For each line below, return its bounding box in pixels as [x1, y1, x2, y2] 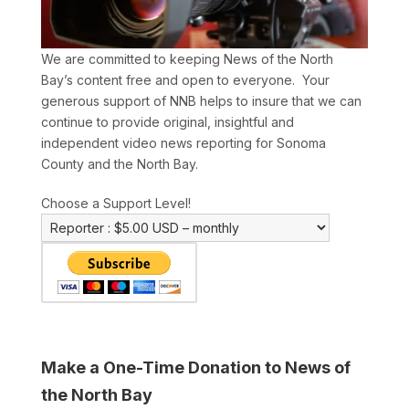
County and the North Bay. [40, 156, 198, 173]
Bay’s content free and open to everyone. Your [40, 72, 330, 89]
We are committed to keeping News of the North [40, 51, 333, 68]
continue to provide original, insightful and [40, 114, 294, 131]
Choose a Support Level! [40, 195, 191, 212]
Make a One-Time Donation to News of [40, 358, 351, 378]
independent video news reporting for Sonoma [40, 135, 326, 152]
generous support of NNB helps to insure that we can [40, 93, 362, 110]
